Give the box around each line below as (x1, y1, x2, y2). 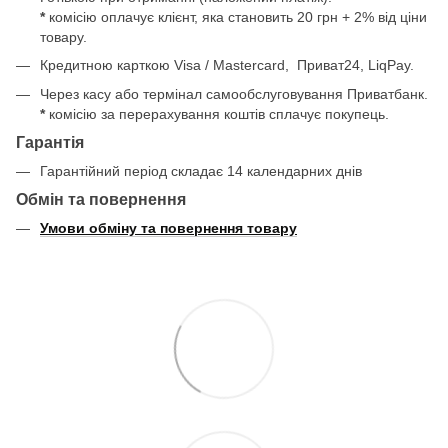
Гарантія (16, 133, 84, 151)
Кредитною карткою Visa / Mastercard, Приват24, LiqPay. (40, 57, 414, 74)
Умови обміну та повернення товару (40, 220, 297, 237)
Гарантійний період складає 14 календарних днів (40, 162, 362, 179)
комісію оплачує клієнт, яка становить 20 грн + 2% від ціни (49, 8, 427, 25)
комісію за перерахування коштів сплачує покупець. (49, 105, 389, 122)
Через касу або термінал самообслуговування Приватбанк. (40, 85, 428, 102)
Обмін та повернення (16, 191, 186, 209)
